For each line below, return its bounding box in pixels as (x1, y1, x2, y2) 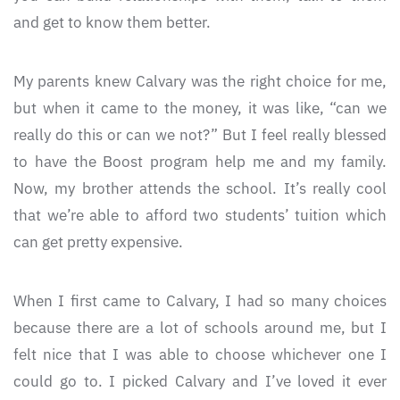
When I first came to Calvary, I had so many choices (13, 291, 387, 312)
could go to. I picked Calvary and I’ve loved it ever (13, 371, 387, 392)
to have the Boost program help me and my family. (13, 152, 387, 172)
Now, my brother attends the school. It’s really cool (13, 179, 387, 199)
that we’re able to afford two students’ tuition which (13, 205, 387, 226)
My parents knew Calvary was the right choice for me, (13, 71, 387, 92)
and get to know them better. (13, 12, 211, 33)
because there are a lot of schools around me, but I (13, 318, 387, 338)
